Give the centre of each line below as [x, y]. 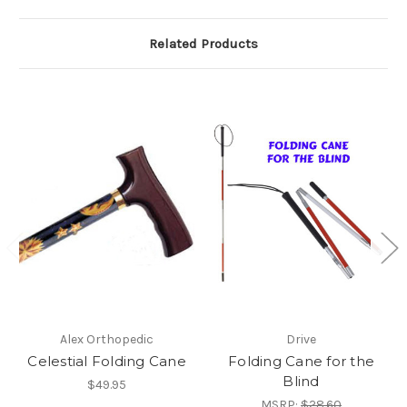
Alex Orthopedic [107, 339]
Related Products [203, 44]
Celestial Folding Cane [107, 361]
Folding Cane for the [301, 361]
